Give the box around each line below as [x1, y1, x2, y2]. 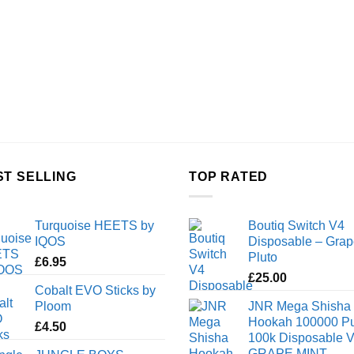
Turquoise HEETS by [35, 218, 154, 232]
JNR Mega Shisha [248, 299, 351, 313]
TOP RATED [189, 170, 269, 184]
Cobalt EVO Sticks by [35, 283, 156, 297]
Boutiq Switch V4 [248, 218, 345, 232]
